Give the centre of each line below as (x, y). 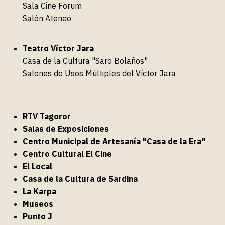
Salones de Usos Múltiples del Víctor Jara (99, 73)
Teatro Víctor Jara (58, 48)
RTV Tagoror (47, 116)
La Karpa (39, 191)
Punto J (37, 216)
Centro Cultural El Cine (67, 153)
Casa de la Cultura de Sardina (80, 179)
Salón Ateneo (47, 18)
